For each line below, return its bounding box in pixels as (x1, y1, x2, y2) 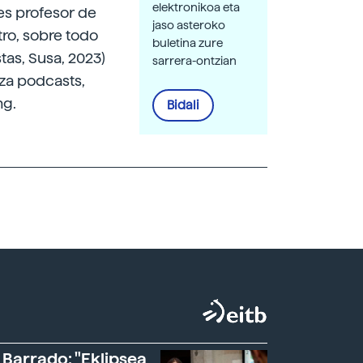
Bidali (167, 97, 199, 113)
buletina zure (152, 36, 223, 49)
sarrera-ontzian (152, 53, 237, 67)
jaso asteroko (152, 18, 225, 32)
